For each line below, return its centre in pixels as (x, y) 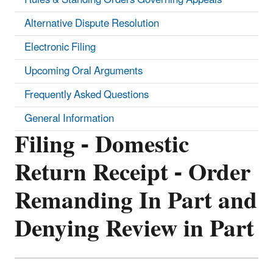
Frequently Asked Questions (87, 95)
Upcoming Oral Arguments (83, 71)
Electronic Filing (60, 47)
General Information (69, 119)
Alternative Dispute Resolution (92, 23)
